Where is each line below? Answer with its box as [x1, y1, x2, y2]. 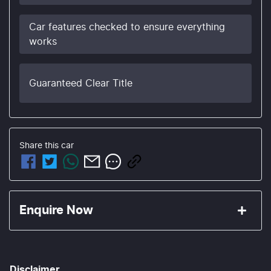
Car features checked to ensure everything [29, 22, 225, 32]
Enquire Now [19, 204, 93, 217]
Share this [19, 142, 61, 151]
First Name [29, 232, 72, 241]
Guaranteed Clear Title [29, 78, 132, 88]
